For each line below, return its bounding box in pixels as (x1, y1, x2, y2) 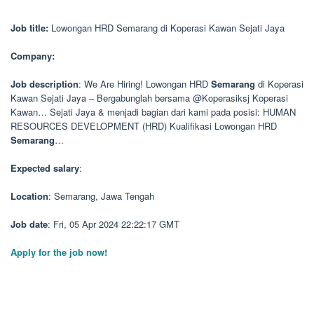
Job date (11, 217, 48, 231)
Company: (11, 49, 55, 62)
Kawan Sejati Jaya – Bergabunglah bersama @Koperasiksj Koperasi (11, 91, 288, 104)
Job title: (11, 21, 48, 34)
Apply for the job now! (11, 245, 107, 259)
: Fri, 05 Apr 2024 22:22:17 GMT (48, 217, 179, 231)
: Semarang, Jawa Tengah (48, 189, 154, 203)
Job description (11, 77, 78, 90)
